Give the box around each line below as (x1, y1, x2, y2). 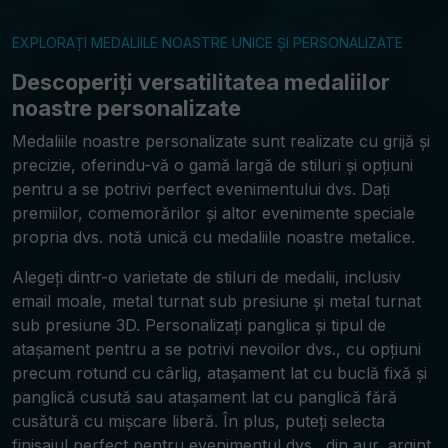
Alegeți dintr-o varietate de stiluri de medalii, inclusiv (12, 267, 401, 288)
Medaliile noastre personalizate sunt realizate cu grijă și (12, 131, 430, 152)
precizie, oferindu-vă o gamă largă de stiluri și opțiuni (12, 155, 413, 176)
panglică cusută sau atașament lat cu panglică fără (12, 387, 397, 408)
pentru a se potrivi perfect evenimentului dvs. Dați (12, 179, 390, 200)
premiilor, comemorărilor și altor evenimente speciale (12, 203, 415, 224)
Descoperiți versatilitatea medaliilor (12, 69, 390, 96)
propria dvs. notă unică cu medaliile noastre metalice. (12, 227, 415, 248)
